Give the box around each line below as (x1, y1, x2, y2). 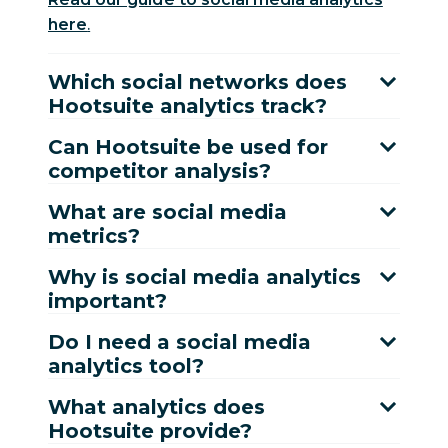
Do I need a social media (48, 330, 311, 355)
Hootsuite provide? (48, 419, 252, 444)
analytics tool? (48, 354, 204, 379)
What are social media (48, 200, 287, 225)
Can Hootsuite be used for (48, 135, 328, 160)
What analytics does (48, 395, 265, 420)
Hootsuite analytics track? (48, 94, 327, 119)
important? (48, 289, 167, 314)
